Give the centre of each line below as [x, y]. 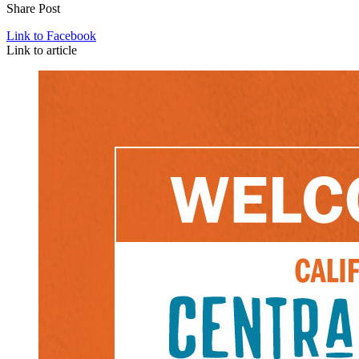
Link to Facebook [51, 36]
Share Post [33, 9]
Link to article [42, 50]
